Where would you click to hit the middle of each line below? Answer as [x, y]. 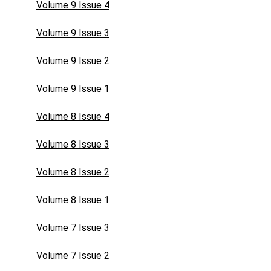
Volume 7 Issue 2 [73, 256]
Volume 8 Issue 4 [73, 116]
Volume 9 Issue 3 [73, 33]
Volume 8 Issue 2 [73, 172]
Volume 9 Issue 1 [73, 89]
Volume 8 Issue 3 [73, 144]
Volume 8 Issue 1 [73, 200]
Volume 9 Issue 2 [73, 61]
